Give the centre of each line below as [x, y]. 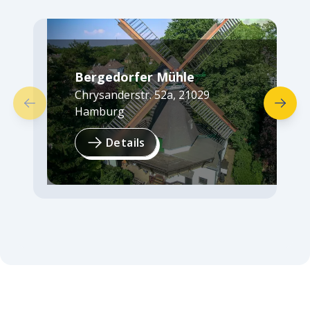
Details [126, 143]
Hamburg [100, 112]
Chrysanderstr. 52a [124, 95]
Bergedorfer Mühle [135, 77]
